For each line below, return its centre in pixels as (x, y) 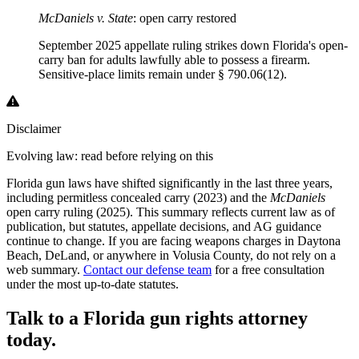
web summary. (45, 269)
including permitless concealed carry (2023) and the (138, 197)
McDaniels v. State (86, 18)
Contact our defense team (147, 269)
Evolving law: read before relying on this (110, 155)
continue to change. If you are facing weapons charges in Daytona (173, 240)
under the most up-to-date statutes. (93, 284)
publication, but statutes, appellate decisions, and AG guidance (164, 226)
